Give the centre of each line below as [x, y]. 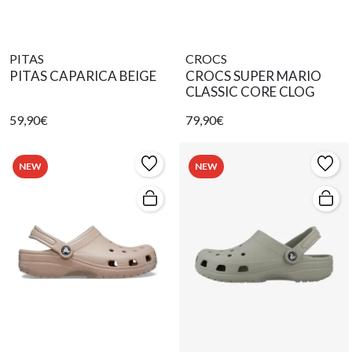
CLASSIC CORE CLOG [250, 91]
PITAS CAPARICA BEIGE [83, 75]
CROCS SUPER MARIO [253, 75]
